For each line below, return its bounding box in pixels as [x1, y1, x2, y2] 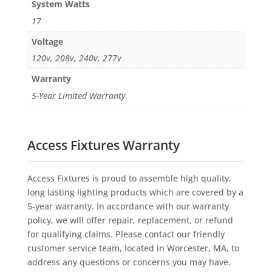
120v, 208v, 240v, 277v [31, 52, 121, 64]
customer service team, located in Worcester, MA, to [27, 242, 239, 254]
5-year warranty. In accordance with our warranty [27, 200, 229, 212]
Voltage [31, 35, 63, 47]
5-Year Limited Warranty [31, 89, 126, 101]
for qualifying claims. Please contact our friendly [27, 228, 225, 240]
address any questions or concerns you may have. [27, 256, 231, 268]
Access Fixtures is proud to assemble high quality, [27, 172, 231, 185]
